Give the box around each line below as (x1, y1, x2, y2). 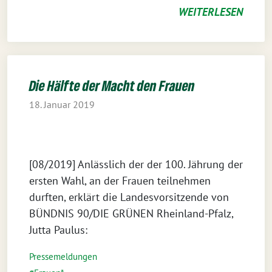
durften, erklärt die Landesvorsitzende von (29, 190, 229, 204)
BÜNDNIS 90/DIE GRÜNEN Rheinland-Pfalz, (29, 206, 233, 220)
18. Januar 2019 (29, 98, 95, 111)
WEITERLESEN (178, 5, 243, 19)
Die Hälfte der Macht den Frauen (29, 76, 195, 94)
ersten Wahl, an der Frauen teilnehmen (29, 174, 211, 188)
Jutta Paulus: (29, 223, 87, 237)
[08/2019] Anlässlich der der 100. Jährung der (29, 157, 243, 171)
